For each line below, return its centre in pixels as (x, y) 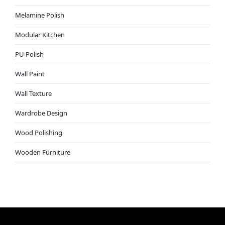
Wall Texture (33, 93)
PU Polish (29, 54)
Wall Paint (30, 74)
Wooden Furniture (42, 152)
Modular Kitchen (40, 34)
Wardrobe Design (41, 113)
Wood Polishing (38, 132)
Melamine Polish (39, 15)
